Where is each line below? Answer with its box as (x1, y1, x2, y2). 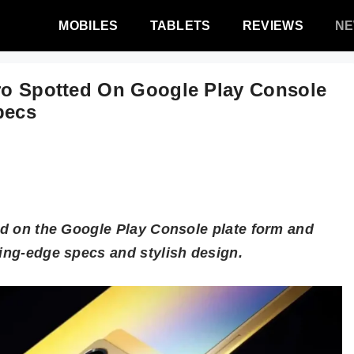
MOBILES (58, 19, 119, 32)
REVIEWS (242, 19, 303, 32)
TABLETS (149, 19, 211, 32)
